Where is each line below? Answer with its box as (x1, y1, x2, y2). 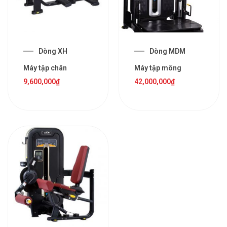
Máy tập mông (134, 63, 181, 72)
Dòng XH (39, 47, 67, 55)
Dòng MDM (149, 47, 185, 55)
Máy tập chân (23, 63, 67, 72)
